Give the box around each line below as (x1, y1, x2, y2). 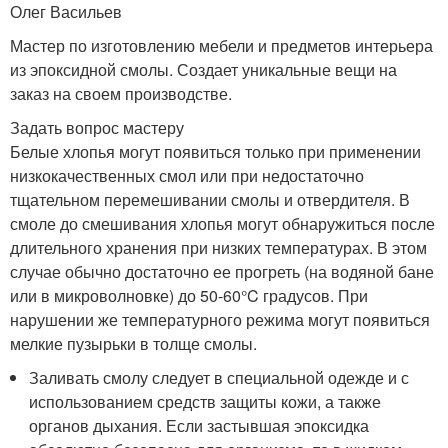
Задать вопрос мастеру (10, 115, 184, 139)
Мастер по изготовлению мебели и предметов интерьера (10, 33, 433, 57)
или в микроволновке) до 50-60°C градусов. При (10, 283, 368, 307)
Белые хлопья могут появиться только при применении (10, 139, 421, 163)
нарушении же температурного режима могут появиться (10, 307, 430, 331)
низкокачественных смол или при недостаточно (10, 163, 364, 187)
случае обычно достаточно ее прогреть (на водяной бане (10, 259, 434, 283)
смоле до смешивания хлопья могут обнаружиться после (10, 211, 435, 235)
